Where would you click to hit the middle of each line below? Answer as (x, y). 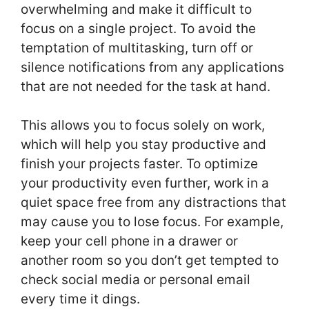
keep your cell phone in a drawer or (129, 241)
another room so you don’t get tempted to (150, 261)
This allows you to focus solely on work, (143, 126)
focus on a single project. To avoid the (138, 28)
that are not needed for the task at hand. (146, 86)
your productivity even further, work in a (145, 183)
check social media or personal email (136, 280)
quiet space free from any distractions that (153, 203)
